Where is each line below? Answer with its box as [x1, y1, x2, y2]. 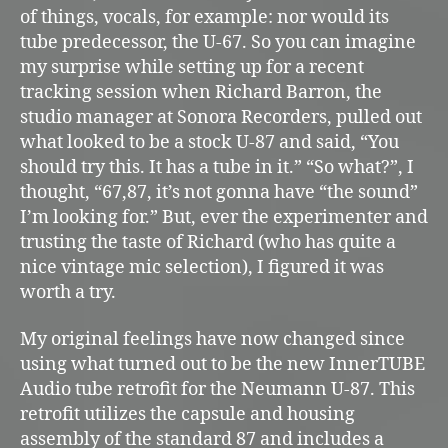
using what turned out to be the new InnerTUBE [20, 353, 425, 377]
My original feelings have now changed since [20, 328, 405, 352]
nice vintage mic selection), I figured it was [20, 255, 384, 279]
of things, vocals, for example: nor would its [20, 5, 389, 29]
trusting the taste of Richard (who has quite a [20, 230, 396, 254]
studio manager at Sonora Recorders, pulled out [20, 105, 422, 129]
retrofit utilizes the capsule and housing [20, 403, 355, 427]
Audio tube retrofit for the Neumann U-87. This [20, 378, 415, 402]
